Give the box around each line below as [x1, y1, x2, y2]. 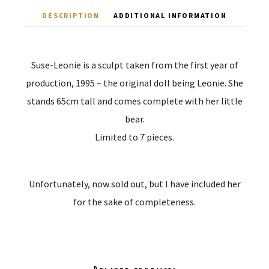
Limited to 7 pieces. [95, 131, 174, 144]
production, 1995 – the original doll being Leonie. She [26, 77, 243, 89]
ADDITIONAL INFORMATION [113, 11, 227, 20]
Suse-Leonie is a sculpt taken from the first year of [31, 59, 238, 71]
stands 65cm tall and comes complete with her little [26, 95, 243, 107]
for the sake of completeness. [73, 196, 196, 208]
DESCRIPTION [42, 11, 100, 20]
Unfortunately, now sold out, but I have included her [28, 178, 241, 190]
